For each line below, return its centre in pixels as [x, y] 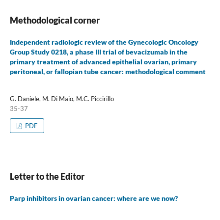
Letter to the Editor [47, 177]
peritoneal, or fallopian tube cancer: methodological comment [108, 71]
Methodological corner [55, 20]
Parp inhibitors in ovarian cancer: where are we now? [94, 198]
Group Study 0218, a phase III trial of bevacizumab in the [98, 52]
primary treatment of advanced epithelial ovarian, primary [103, 61]
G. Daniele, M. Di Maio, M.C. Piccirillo [62, 99]
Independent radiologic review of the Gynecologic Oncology [104, 42]
